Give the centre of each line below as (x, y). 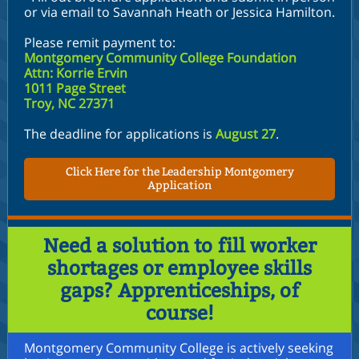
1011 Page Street (75, 88)
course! (179, 313)
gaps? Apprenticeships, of (179, 291)
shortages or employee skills (179, 268)
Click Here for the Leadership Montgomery (179, 172)
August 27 (246, 134)
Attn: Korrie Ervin (76, 73)
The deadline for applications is (120, 134)
